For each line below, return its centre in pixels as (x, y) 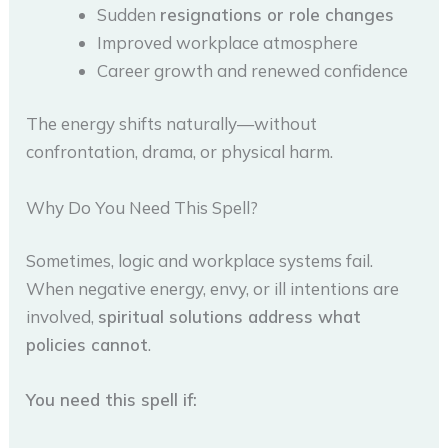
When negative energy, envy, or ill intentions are (213, 289)
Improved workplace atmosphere (228, 42)
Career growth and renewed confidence (253, 70)
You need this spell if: (112, 400)
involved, (62, 317)
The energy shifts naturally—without (172, 124)
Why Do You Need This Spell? (142, 207)
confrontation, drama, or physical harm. (180, 152)
